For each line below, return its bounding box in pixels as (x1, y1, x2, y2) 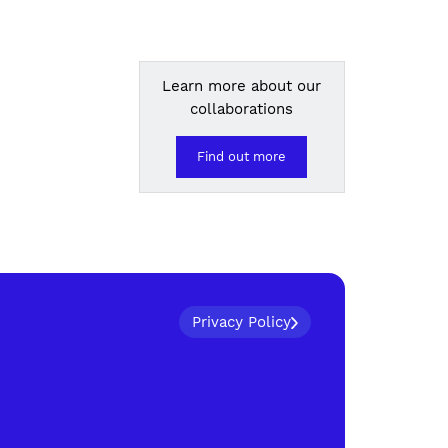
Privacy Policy (192, 313, 292, 332)
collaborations (190, 100, 294, 119)
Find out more (197, 149, 287, 165)
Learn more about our (162, 77, 322, 96)
